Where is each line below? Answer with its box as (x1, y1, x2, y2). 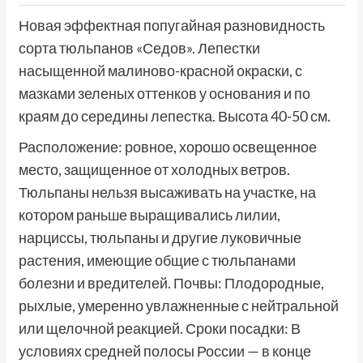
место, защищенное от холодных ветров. (18, 160, 290, 179)
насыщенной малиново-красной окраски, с (18, 62, 302, 80)
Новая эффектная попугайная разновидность (18, 16, 325, 35)
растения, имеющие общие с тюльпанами (18, 251, 296, 270)
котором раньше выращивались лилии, (18, 206, 280, 224)
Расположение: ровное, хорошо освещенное (18, 138, 317, 156)
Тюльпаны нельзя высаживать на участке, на (18, 183, 316, 202)
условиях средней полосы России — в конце (18, 342, 311, 361)
